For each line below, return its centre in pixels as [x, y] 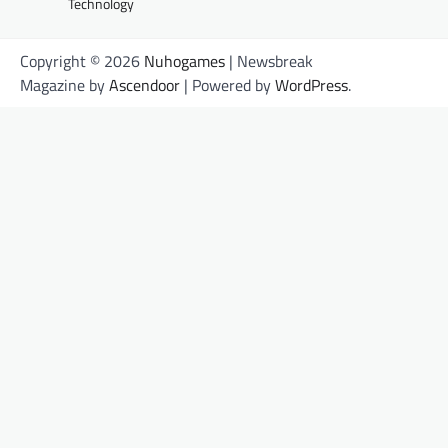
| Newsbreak [269, 61]
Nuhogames [184, 61]
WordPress [311, 85]
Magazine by [64, 85]
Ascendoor [144, 85]
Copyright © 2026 [82, 61]
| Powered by [227, 85]
